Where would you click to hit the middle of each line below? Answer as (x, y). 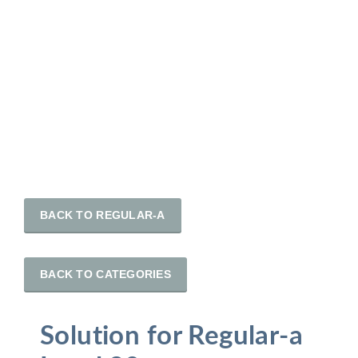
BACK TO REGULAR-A (103, 215)
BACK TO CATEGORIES (106, 274)
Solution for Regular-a (172, 336)
